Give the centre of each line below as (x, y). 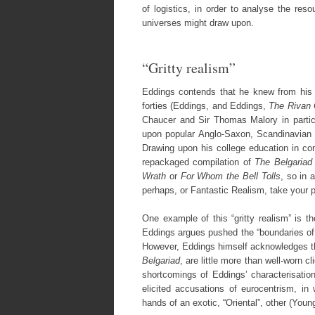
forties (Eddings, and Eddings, (206, 106)
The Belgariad (283, 162)
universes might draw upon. (198, 23)
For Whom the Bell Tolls (230, 176)
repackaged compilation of (199, 162)
